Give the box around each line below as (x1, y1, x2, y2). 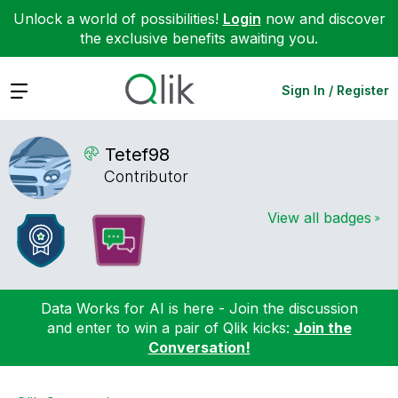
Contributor (104, 167, 188, 187)
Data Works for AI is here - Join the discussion (40, 298, 358, 317)
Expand (9, 80, 60, 99)
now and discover (260, 10, 386, 28)
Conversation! (147, 338, 251, 356)
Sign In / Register (282, 82, 389, 98)
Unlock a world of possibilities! (12, 10, 223, 28)
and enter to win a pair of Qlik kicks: (46, 318, 294, 337)
